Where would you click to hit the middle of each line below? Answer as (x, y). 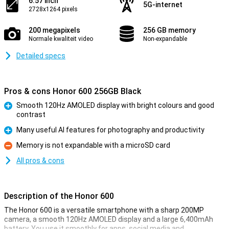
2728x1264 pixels (53, 9)
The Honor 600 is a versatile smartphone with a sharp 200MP (104, 210)
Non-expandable (165, 39)
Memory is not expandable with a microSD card (93, 145)
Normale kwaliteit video (61, 39)
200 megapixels (54, 30)
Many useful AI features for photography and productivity (110, 130)
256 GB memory (169, 30)
